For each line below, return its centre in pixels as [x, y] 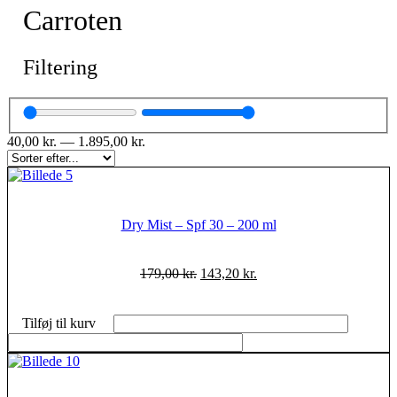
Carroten [73, 20]
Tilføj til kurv [59, 323]
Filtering [60, 67]
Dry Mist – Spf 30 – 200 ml [198, 224]
